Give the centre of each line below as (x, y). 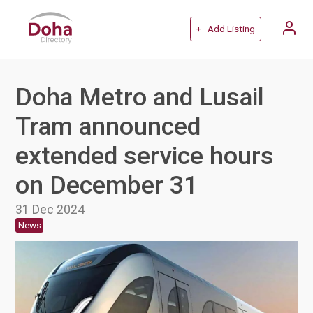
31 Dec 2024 (50, 209)
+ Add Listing (225, 29)
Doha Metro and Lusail (140, 97)
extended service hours (145, 155)
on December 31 (107, 185)
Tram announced (108, 126)
